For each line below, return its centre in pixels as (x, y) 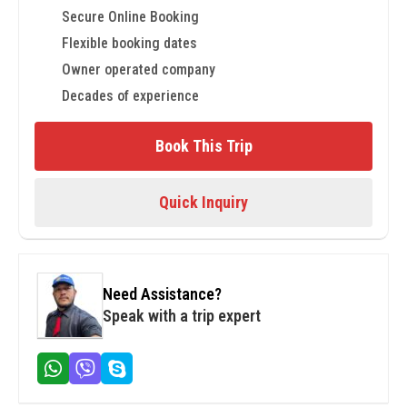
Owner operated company (139, 69)
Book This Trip (203, 146)
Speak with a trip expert (182, 316)
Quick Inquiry (203, 202)
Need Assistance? (162, 294)
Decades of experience (130, 96)
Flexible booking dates (129, 43)
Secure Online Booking (130, 17)
